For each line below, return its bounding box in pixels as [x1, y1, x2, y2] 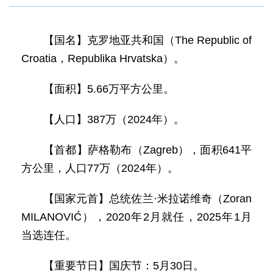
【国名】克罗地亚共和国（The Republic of [43, 34, 252, 46]
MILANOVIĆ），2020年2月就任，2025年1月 [21, 211, 252, 223]
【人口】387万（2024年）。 [43, 113, 185, 126]
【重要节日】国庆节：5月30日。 [43, 260, 204, 272]
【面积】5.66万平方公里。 [43, 83, 185, 95]
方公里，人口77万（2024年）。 [21, 162, 179, 174]
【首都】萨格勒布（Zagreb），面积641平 [43, 144, 252, 156]
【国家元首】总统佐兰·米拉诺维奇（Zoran [43, 193, 252, 205]
